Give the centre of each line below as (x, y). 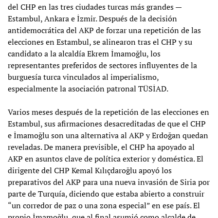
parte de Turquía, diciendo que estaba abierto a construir (106, 193)
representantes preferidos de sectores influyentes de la (102, 65)
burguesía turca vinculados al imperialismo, (83, 77)
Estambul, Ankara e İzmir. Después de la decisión (92, 18)
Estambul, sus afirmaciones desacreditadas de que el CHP (107, 123)
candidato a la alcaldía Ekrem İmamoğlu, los (84, 53)
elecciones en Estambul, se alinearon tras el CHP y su (100, 42)
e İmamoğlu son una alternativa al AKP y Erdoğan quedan (108, 135)
